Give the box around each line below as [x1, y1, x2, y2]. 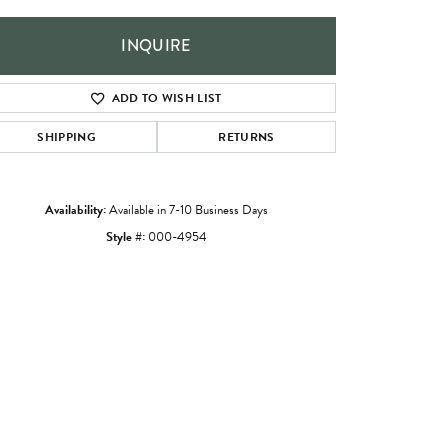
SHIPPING [37, 127, 96, 146]
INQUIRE [121, 33, 191, 57]
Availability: [44, 199, 106, 220]
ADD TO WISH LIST [111, 88, 222, 107]
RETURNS [218, 127, 275, 146]
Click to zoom [230, 292, 303, 310]
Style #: [105, 226, 145, 247]
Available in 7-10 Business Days [108, 199, 268, 220]
